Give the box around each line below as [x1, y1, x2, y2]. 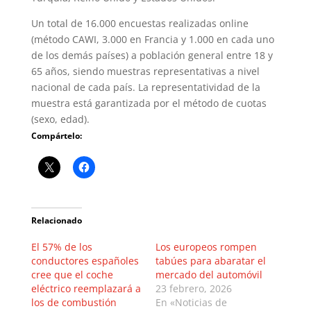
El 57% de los [31, 239, 92, 253]
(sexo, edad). [31, 112, 90, 126]
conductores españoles [31, 253, 139, 267]
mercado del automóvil [155, 267, 262, 281]
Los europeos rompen [155, 239, 257, 253]
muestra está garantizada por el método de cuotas [31, 96, 267, 110]
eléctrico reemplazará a [31, 281, 141, 295]
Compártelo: [31, 129, 82, 142]
